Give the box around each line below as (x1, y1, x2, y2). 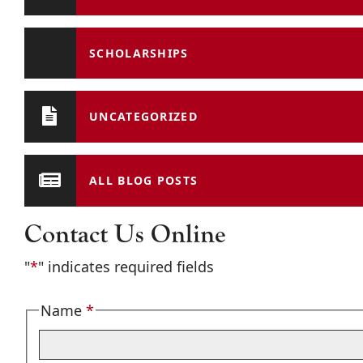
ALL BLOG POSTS (89, 172, 199, 188)
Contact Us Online (24, 218, 226, 249)
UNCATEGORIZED (89, 109, 198, 125)
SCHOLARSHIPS (89, 45, 189, 61)
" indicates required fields (38, 256, 214, 276)
